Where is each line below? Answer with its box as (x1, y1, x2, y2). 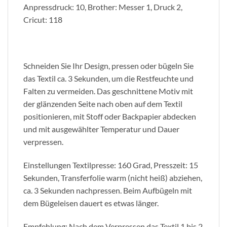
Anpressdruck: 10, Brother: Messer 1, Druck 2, (23, 2, 182, 12)
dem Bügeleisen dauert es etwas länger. (23, 198, 159, 208)
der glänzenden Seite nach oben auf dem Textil (23, 99, 182, 109)
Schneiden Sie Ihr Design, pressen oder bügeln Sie (23, 61, 194, 71)
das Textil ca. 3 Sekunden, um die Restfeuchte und (23, 73, 194, 84)
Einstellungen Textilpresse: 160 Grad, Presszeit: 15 (23, 160, 198, 170)
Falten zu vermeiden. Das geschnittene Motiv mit (23, 86, 193, 96)
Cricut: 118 (23, 14, 62, 24)
